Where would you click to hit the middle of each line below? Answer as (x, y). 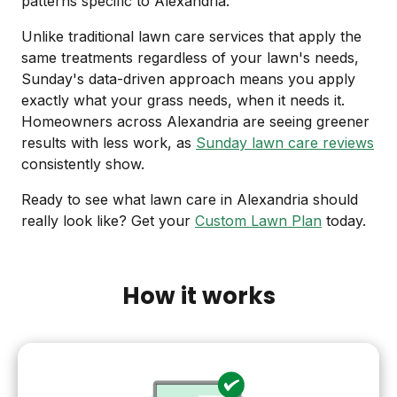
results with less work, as (109, 143)
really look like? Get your (108, 221)
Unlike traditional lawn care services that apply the (191, 37)
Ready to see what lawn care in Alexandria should (190, 200)
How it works (198, 296)
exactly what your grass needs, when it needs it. (183, 101)
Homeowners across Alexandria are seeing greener (195, 122)
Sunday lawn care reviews (285, 143)
